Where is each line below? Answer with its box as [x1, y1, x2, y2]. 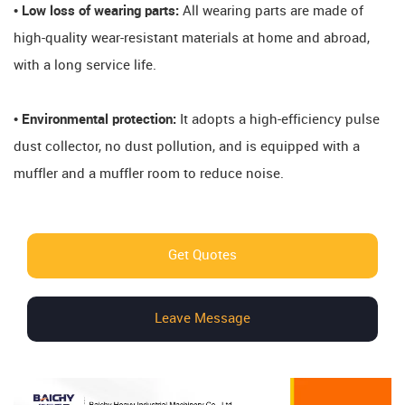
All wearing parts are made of [183, 4, 363, 19]
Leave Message [155, 311, 250, 326]
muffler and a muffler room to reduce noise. [14, 166, 284, 182]
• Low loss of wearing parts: [14, 4, 183, 19]
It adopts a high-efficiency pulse [176, 112, 380, 127]
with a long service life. [14, 58, 156, 73]
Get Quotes [168, 248, 237, 263]
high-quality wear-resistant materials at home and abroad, [14, 31, 370, 46]
